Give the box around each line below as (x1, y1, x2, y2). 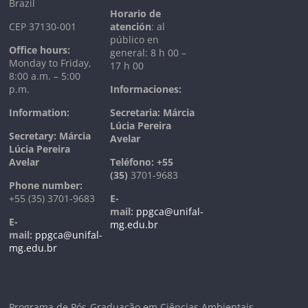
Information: (9, 106, 70, 119)
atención (110, 20, 152, 33)
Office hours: (9, 43, 71, 56)
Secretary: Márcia (9, 129, 91, 142)
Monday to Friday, (9, 56, 92, 69)
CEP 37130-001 (9, 20, 77, 33)
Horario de (110, 7, 162, 20)
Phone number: (9, 179, 83, 192)
